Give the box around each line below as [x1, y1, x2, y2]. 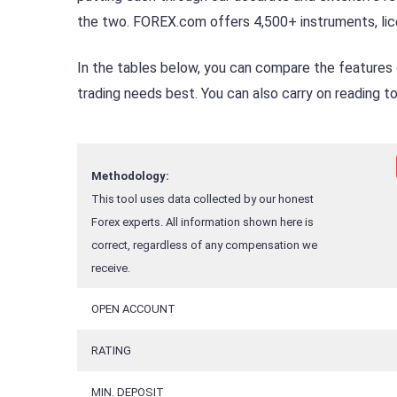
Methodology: [91, 169, 169, 183]
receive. [91, 261, 130, 276]
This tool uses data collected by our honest [91, 192, 314, 206]
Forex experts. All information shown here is [91, 215, 314, 230]
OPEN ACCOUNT [91, 302, 175, 316]
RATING [91, 344, 131, 358]
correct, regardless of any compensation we [91, 238, 317, 253]
